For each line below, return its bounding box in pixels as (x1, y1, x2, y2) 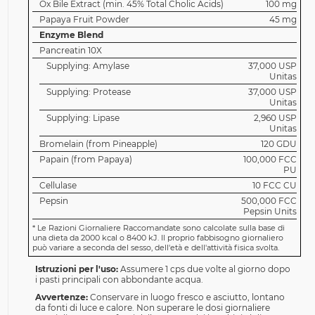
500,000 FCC (240, 195, 297, 206)
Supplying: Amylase (46, 60, 129, 71)
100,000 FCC (243, 154, 297, 165)
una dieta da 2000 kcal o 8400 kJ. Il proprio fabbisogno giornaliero (32, 233, 283, 243)
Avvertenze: (34, 292, 88, 302)
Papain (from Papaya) (39, 154, 132, 165)
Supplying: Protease (46, 86, 131, 97)
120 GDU (260, 139, 297, 149)
